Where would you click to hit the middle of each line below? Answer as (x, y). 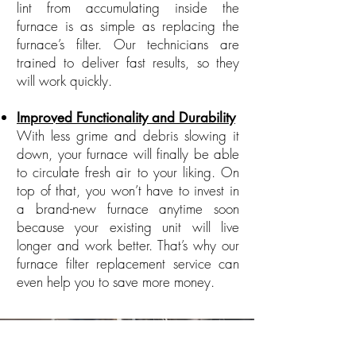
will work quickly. (64, 81)
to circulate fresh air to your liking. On (128, 172)
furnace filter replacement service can (128, 263)
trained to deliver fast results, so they (128, 62)
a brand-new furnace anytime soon (128, 209)
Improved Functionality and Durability (126, 118)
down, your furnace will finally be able (128, 154)
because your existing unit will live (128, 227)
